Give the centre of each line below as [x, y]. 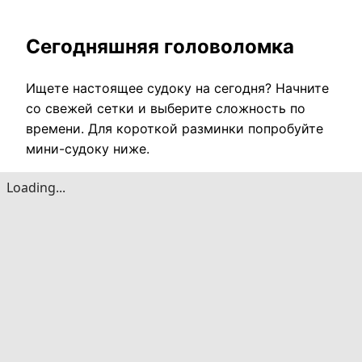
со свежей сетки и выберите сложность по [166, 108]
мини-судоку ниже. [88, 148]
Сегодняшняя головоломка [160, 46]
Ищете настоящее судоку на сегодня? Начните [177, 88]
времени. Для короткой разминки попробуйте [175, 128]
